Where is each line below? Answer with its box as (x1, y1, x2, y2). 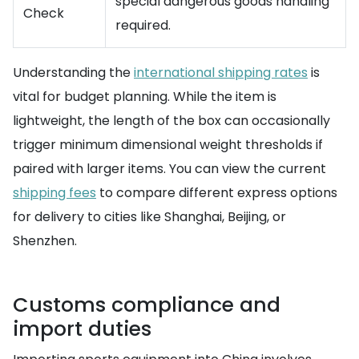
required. (115, 16, 171, 35)
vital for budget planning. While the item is (13, 87, 276, 107)
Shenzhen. (13, 232, 77, 251)
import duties (13, 315, 151, 344)
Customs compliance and (13, 291, 280, 320)
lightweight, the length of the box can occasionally (13, 111, 330, 131)
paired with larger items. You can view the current (13, 159, 326, 179)
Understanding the (13, 63, 134, 83)
